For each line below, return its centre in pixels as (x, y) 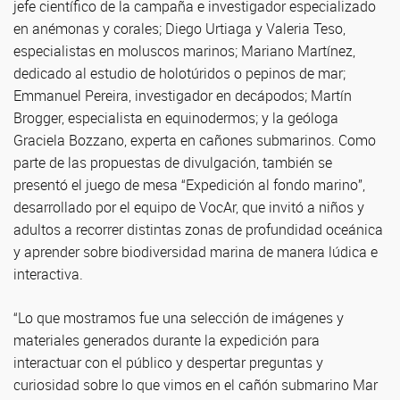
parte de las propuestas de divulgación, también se (173, 162)
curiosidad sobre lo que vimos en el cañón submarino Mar (196, 385)
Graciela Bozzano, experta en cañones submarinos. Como (195, 140)
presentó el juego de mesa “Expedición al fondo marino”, (189, 185)
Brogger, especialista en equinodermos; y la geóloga (176, 118)
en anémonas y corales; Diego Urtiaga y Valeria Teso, (179, 29)
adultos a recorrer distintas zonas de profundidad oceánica (198, 229)
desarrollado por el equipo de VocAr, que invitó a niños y (189, 207)
